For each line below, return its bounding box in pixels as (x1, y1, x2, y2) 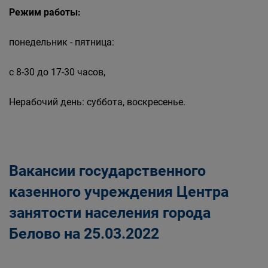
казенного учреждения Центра (9, 183, 229, 200)
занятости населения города (9, 204, 211, 221)
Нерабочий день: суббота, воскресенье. (9, 96, 185, 108)
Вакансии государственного (9, 162, 206, 179)
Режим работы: (9, 7, 81, 18)
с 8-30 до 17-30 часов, (9, 66, 105, 78)
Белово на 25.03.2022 (9, 225, 159, 242)
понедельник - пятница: (9, 36, 114, 48)
